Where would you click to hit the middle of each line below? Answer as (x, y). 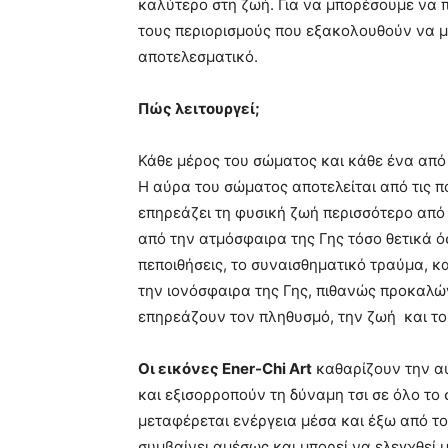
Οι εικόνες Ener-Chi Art (225, 369)
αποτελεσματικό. (198, 57)
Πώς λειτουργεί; (199, 109)
